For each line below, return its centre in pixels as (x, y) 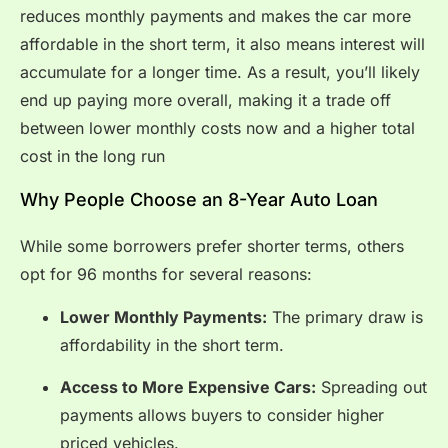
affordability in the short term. (172, 344)
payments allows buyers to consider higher (222, 414)
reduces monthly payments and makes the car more (215, 15)
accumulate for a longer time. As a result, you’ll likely (220, 71)
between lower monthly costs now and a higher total (217, 127)
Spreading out (371, 386)
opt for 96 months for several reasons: (166, 274)
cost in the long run (92, 155)
